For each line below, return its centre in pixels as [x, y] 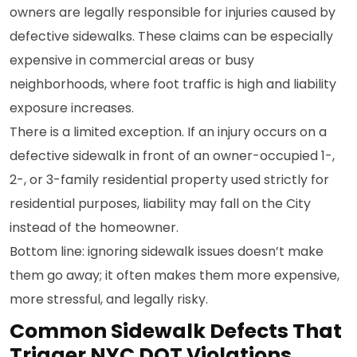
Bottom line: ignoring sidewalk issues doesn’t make [167, 251]
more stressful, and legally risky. [109, 299]
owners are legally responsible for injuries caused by [173, 12]
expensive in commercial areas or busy [132, 60]
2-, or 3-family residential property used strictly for [169, 180]
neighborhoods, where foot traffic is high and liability [173, 84]
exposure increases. [72, 108]
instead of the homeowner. [94, 228]
